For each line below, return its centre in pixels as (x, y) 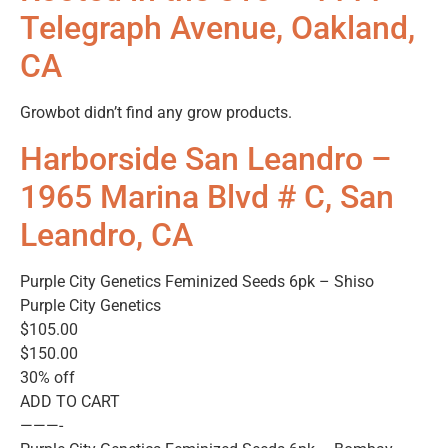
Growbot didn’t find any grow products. (156, 113)
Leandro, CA (106, 234)
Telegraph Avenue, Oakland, (217, 28)
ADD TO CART (70, 401)
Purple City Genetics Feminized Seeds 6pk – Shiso (197, 281)
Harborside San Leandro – (206, 158)
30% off (47, 377)
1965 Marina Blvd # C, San (207, 196)
